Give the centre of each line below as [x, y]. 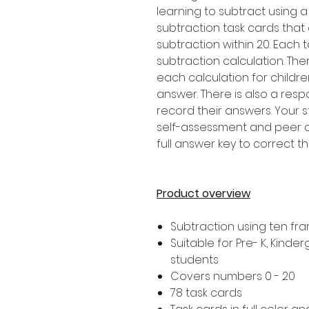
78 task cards [206, 292]
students [195, 259]
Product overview [203, 193]
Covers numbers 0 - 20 [233, 276]
